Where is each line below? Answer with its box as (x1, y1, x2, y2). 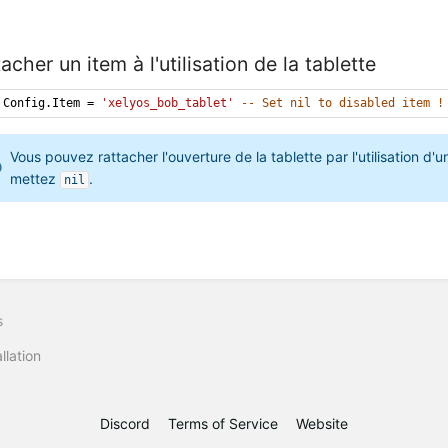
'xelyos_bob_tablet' (101, 95, 235, 110)
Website (296, 415, 348, 432)
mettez (10, 170, 61, 188)
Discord (100, 415, 150, 432)
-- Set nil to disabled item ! (241, 95, 445, 110)
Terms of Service (168, 415, 278, 432)
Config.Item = (3, 95, 102, 110)
